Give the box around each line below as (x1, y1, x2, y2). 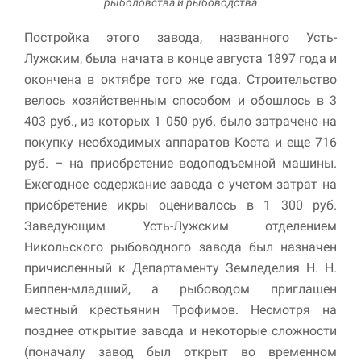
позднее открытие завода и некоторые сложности (24, 323, 337, 339)
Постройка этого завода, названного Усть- (24, 30, 337, 46)
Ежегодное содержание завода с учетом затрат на (24, 176, 337, 193)
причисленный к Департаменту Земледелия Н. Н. (24, 260, 337, 276)
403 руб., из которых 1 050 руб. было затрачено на (24, 114, 337, 130)
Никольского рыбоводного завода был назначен (24, 239, 337, 255)
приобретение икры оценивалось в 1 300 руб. (24, 197, 337, 214)
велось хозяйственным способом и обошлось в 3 (24, 93, 337, 109)
